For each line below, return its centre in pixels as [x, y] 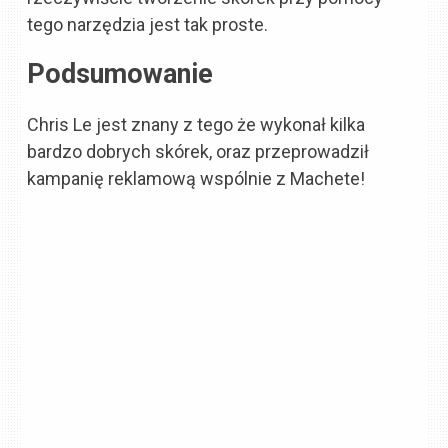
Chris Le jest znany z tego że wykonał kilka [196, 124]
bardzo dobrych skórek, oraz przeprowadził [198, 151]
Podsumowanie [120, 74]
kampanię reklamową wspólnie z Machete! [196, 178]
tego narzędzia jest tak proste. [148, 25]
